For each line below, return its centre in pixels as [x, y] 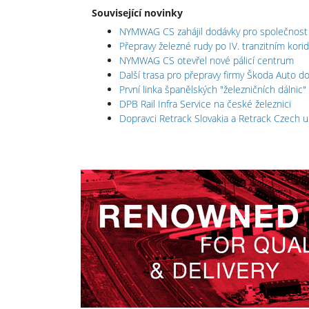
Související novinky [137, 12]
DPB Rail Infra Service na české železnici [205, 103]
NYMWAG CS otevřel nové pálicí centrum [207, 60]
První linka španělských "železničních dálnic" [213, 89]
